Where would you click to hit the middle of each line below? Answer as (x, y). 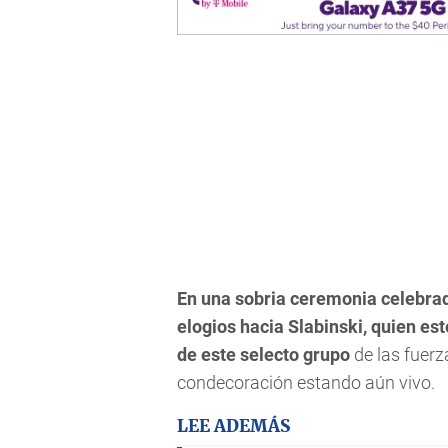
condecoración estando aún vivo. (306, 383)
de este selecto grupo (263, 355)
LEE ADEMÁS (233, 426)
